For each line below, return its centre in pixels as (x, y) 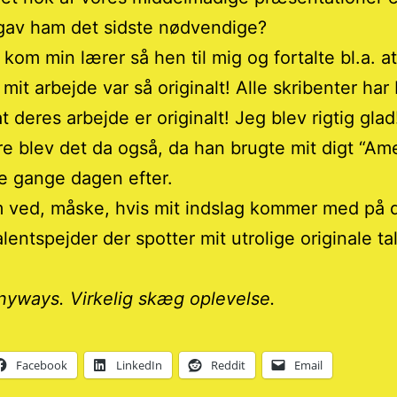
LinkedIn (139, 366)
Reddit (228, 366)
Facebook (42, 366)
